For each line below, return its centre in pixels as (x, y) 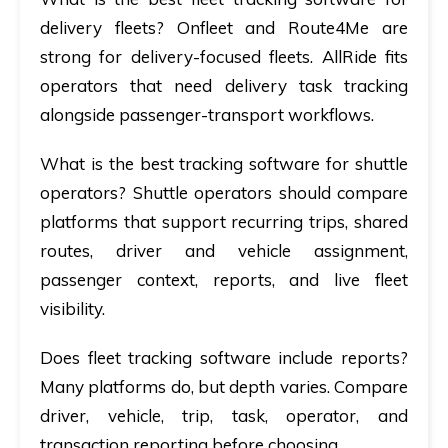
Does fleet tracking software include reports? (224, 358)
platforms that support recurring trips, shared (224, 222)
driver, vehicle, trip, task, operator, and (224, 416)
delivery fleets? (102, 28)
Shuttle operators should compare (270, 193)
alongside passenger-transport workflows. (207, 115)
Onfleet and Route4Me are (292, 28)
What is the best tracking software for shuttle (224, 164)
